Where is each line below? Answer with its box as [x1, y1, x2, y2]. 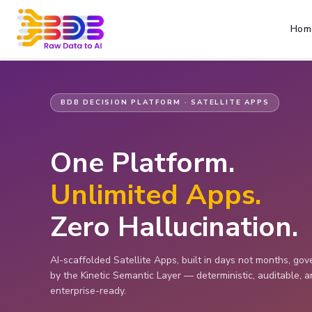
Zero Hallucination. [50, 208, 298, 247]
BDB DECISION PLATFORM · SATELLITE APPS [61, 97, 270, 108]
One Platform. [50, 144, 235, 182]
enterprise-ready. [50, 284, 126, 298]
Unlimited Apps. [50, 176, 261, 214]
